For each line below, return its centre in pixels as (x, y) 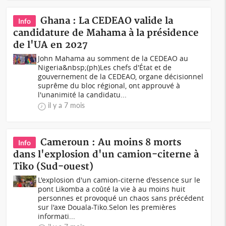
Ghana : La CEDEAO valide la (107, 21)
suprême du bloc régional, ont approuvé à (109, 86)
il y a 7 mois (67, 105)
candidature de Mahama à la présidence (106, 33)
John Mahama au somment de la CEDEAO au (113, 58)
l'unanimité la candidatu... (82, 95)
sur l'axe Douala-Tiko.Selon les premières (107, 207)
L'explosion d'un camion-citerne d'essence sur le (119, 180)
